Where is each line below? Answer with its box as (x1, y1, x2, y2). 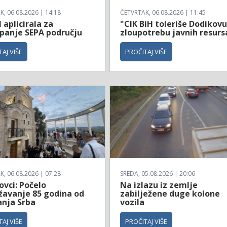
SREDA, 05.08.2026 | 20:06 (120, 169, 196, 178)
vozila (120, 197, 145, 208)
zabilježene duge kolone (120, 188, 220, 200)
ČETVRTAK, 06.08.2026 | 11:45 (120, 8, 206, 17)
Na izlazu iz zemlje (120, 179, 198, 191)
